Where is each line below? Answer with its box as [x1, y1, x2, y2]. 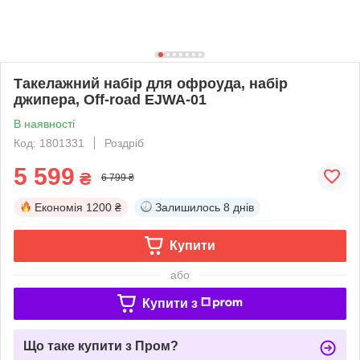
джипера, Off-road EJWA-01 [14, 91, 207, 108]
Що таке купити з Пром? [23, 338, 178, 353]
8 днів [223, 200, 254, 214]
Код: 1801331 [14, 136, 84, 149]
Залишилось [155, 200, 220, 214]
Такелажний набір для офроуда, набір [14, 75, 288, 92]
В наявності [14, 117, 75, 130]
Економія [35, 200, 83, 214]
